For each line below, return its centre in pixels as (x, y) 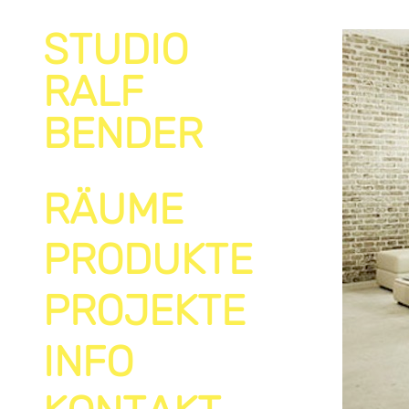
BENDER (123, 134)
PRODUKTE (148, 260)
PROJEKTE (144, 310)
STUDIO (115, 50)
